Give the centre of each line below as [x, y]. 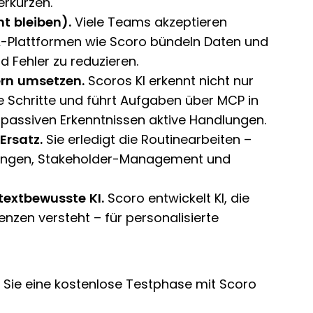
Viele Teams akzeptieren [149, 22]
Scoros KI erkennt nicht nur [169, 81]
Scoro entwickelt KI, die [177, 198]
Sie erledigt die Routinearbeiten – [147, 140]
